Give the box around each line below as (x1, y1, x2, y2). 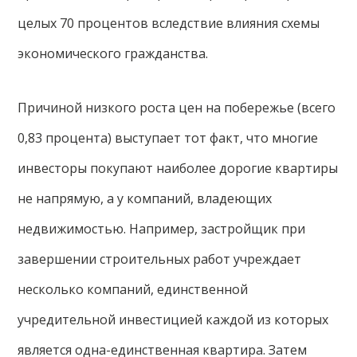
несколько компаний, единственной (18, 280, 249, 298)
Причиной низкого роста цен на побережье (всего (18, 99, 336, 116)
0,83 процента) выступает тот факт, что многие (18, 129, 319, 147)
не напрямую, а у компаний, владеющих (18, 190, 273, 207)
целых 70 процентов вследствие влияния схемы (18, 14, 320, 32)
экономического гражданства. (18, 45, 209, 62)
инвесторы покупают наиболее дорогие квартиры (18, 159, 339, 177)
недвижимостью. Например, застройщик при (18, 220, 306, 237)
